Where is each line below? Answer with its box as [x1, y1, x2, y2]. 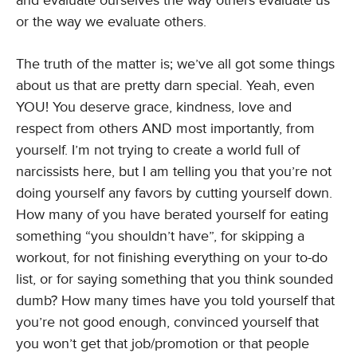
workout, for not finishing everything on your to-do [16, 249, 328, 266]
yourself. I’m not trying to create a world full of [16, 141, 300, 159]
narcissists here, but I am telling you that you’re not [16, 163, 331, 180]
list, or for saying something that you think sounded [16, 270, 333, 288]
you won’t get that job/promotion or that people [16, 335, 309, 352]
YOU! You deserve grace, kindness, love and [16, 98, 292, 116]
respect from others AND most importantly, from [16, 120, 315, 137]
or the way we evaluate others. [16, 13, 206, 30]
